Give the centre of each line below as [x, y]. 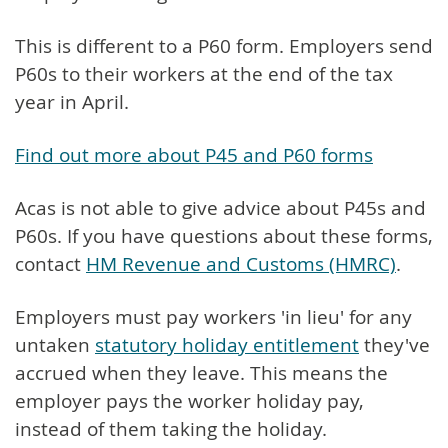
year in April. [72, 101]
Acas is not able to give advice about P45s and [220, 207]
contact [50, 263]
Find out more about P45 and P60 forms [194, 154]
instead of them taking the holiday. [171, 428]
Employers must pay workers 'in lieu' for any [213, 316]
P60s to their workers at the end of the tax [204, 73]
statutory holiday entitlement [227, 344]
